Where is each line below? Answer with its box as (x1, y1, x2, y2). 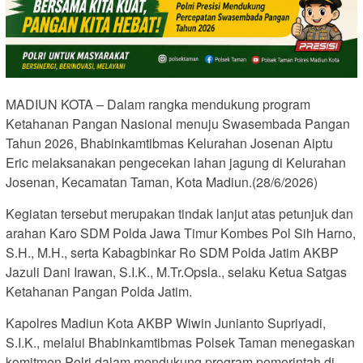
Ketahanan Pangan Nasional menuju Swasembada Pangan (6, 114, 350, 134)
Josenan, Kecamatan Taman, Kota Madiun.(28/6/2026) (6, 173, 318, 192)
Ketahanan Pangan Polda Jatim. (6, 282, 192, 301)
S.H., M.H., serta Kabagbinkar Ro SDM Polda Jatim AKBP (6, 243, 339, 263)
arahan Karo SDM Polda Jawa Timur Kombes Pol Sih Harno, (6, 224, 356, 243)
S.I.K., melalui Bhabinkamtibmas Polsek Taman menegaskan (6, 333, 355, 352)
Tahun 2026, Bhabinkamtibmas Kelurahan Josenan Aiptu (6, 134, 333, 153)
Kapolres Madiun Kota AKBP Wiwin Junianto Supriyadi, (6, 314, 326, 333)
